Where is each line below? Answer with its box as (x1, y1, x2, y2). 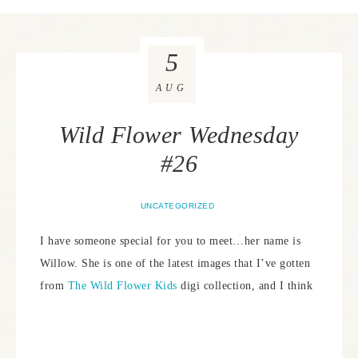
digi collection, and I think (177, 280, 312, 292)
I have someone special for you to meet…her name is (40, 235, 300, 247)
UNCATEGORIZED (140, 201, 215, 210)
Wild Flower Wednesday (59, 121, 299, 148)
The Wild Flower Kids (67, 280, 177, 292)
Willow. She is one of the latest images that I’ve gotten (40, 257, 310, 269)
